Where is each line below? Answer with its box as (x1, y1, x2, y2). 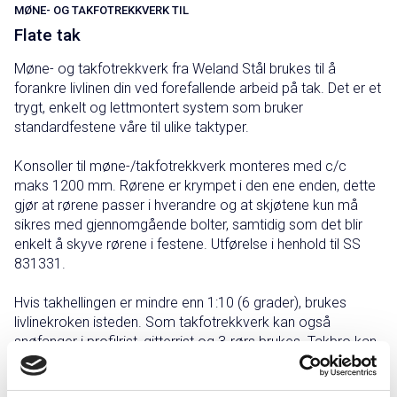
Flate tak (14, 25, 81, 45)
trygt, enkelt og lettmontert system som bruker (14, 99, 303, 116)
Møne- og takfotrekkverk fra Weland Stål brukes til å (14, 60, 336, 77)
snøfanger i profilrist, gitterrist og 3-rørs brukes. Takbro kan (14, 333, 377, 350)
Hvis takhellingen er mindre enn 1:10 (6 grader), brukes (14, 294, 346, 311)
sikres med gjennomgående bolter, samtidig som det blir (14, 216, 362, 233)
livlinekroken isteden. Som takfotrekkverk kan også (14, 314, 331, 331)
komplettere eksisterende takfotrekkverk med (14, 372, 300, 389)
